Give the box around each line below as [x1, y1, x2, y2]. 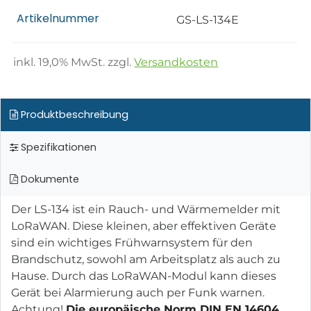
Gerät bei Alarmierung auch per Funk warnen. [11, 285, 264, 299]
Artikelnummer [17, 10, 100, 27]
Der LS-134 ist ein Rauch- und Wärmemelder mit [11, 202, 280, 216]
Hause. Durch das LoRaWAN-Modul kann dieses [11, 269, 276, 283]
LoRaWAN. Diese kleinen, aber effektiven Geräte [11, 219, 276, 233]
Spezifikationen [17, 140, 96, 154]
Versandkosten [134, 56, 219, 69]
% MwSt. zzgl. [59, 56, 135, 69]
